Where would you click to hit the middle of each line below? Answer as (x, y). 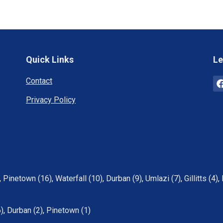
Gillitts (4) (201, 178)
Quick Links (50, 59)
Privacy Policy (51, 100)
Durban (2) (25, 210)
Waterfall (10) (79, 178)
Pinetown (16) (27, 178)
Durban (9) (124, 178)
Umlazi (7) (163, 178)
